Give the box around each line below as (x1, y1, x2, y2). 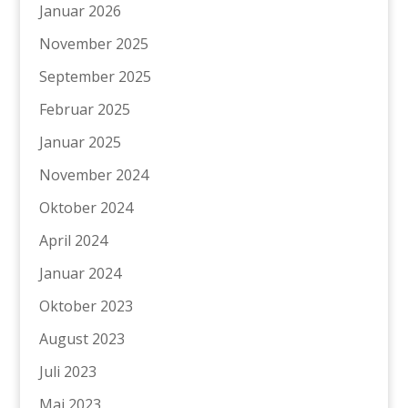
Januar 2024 (38, 263, 121, 284)
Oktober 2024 (38, 198, 133, 219)
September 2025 (38, 66, 151, 87)
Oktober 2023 (38, 296, 133, 317)
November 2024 (38, 165, 148, 186)
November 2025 (38, 34, 148, 55)
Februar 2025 (38, 99, 130, 120)
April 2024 (38, 230, 107, 251)
